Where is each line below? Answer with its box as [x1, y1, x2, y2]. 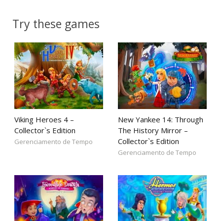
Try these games [12, 16, 100, 32]
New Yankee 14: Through [118, 114, 203, 124]
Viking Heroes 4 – [14, 114, 74, 124]
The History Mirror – [118, 125, 188, 135]
